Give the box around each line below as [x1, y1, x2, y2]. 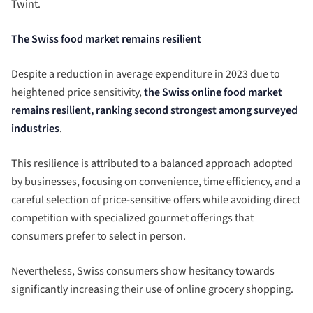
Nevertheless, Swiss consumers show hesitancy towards [11, 263, 275, 279]
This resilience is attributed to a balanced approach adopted [11, 155, 293, 171]
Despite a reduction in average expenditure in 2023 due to [11, 66, 280, 82]
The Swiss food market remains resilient [11, 31, 201, 47]
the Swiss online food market [144, 84, 282, 100]
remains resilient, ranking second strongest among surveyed [11, 102, 298, 118]
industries [11, 120, 59, 136]
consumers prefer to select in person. [11, 228, 186, 244]
